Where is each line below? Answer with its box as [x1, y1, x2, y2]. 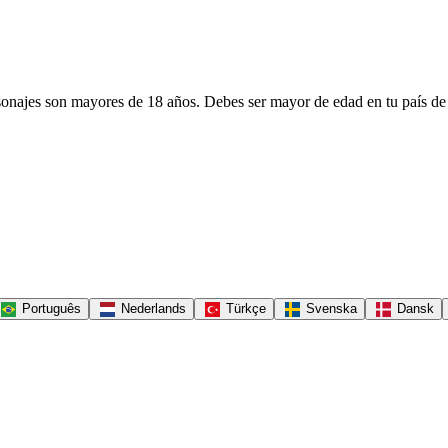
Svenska [302, 300, 357, 316]
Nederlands [117, 300, 186, 316]
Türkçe [222, 300, 266, 316]
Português [18, 300, 81, 316]
